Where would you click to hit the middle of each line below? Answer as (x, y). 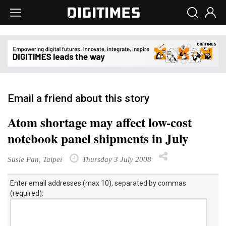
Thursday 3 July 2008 (116, 159)
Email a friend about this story (78, 98)
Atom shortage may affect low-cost (100, 122)
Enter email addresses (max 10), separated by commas (98, 183)
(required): (27, 193)
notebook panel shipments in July (98, 138)
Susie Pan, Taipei (35, 159)
